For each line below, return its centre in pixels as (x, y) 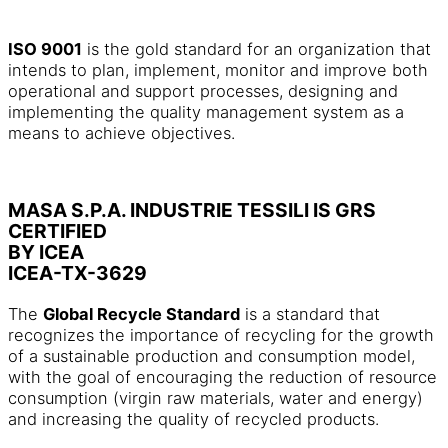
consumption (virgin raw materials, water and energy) (215, 398)
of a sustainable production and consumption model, (211, 356)
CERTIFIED (57, 231)
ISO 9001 (45, 48)
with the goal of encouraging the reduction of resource (222, 377)
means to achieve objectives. (121, 132)
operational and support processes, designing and (203, 90)
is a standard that (310, 314)
